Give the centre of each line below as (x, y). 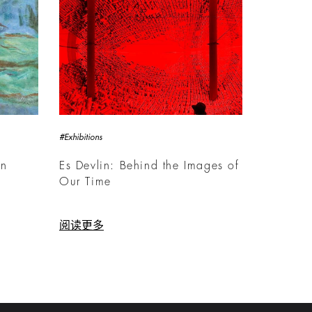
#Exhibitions (81, 137)
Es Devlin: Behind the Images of (149, 165)
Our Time (85, 181)
